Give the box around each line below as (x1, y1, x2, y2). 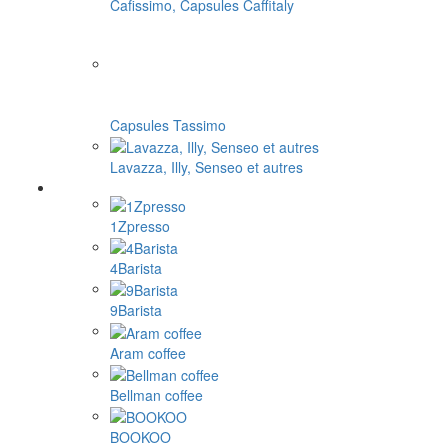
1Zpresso (110, 215, 170, 236)
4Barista (110, 258, 162, 279)
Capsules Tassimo (110, 115, 226, 136)
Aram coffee (110, 342, 186, 363)
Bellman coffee (110, 385, 203, 405)
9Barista (110, 300, 162, 321)
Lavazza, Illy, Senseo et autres (110, 157, 303, 178)
